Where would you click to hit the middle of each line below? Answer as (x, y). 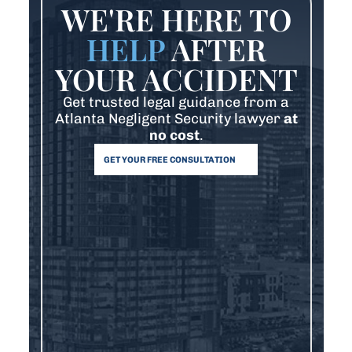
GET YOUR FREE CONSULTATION (170, 159)
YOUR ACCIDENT (176, 79)
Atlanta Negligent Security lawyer (169, 119)
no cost (174, 135)
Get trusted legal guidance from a (176, 102)
